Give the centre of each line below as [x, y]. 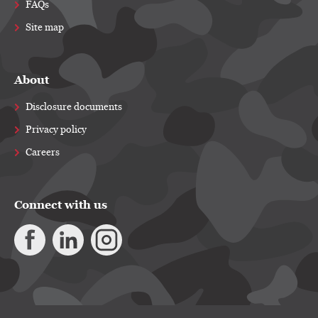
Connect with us [61, 205]
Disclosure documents [74, 107]
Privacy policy [56, 130]
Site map [45, 28]
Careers [43, 153]
